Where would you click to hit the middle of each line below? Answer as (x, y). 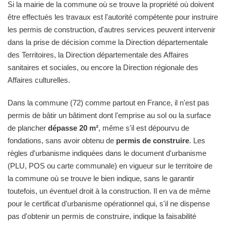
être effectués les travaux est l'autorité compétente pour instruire (113, 17)
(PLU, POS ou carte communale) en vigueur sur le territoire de (110, 165)
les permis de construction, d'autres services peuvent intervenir (111, 29)
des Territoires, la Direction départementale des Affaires (98, 54)
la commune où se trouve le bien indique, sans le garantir (101, 178)
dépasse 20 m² (73, 128)
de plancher (28, 128)
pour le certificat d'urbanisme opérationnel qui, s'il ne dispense (109, 203)
